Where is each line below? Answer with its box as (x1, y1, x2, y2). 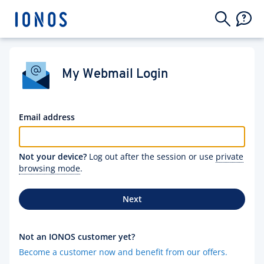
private (216, 151, 243, 162)
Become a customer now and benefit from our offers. (19, 246, 227, 258)
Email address (19, 111, 75, 123)
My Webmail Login (62, 67, 168, 81)
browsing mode (19, 163, 80, 174)
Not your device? (19, 151, 87, 162)
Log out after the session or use (87, 151, 216, 162)
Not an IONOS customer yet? (19, 231, 135, 242)
